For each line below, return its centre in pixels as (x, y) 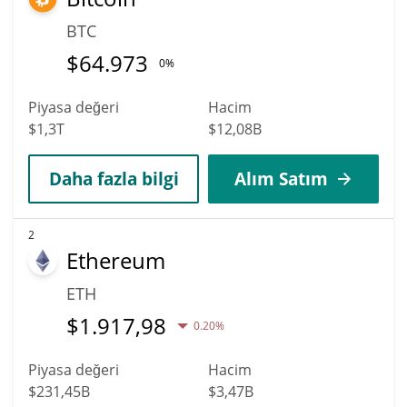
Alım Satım (281, 178)
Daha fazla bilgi (114, 178)
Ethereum (116, 260)
